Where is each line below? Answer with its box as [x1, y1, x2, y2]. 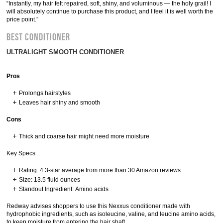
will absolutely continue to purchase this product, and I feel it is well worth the [6, 8, 214, 15]
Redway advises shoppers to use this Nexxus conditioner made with [6, 203, 191, 210]
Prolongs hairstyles [19, 90, 71, 97]
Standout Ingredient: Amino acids [19, 186, 109, 193]
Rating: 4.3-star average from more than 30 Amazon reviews [19, 167, 181, 174]
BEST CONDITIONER [6, 31, 71, 43]
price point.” [6, 16, 39, 23]
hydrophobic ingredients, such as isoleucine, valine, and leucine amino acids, [6, 211, 216, 218]
